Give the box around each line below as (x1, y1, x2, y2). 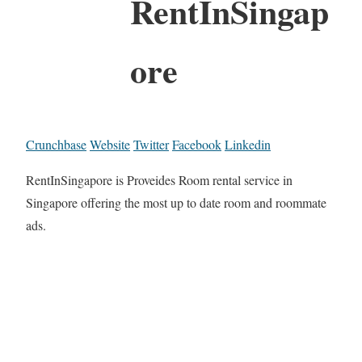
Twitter (133, 135, 169, 153)
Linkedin (225, 135, 271, 153)
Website (90, 135, 130, 153)
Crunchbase (26, 135, 86, 153)
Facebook (172, 135, 221, 153)
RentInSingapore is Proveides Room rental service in (26, 170, 293, 188)
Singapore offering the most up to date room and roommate (26, 193, 326, 211)
